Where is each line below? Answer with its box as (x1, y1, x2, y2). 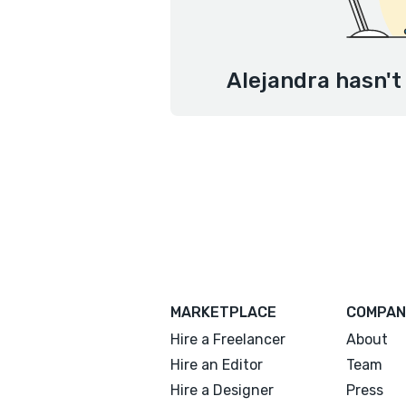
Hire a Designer (170, 382, 274, 399)
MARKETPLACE (170, 304, 276, 321)
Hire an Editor (170, 356, 263, 373)
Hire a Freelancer (170, 331, 285, 348)
